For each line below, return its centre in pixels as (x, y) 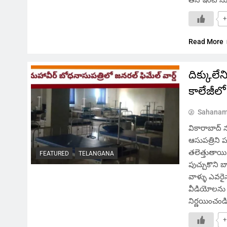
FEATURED (54, 153)
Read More (206, 41)
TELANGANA (96, 153)
